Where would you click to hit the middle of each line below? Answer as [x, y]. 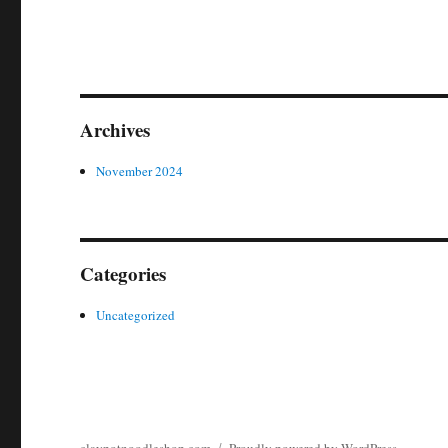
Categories [123, 273]
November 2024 [140, 171]
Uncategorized [136, 315]
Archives [115, 129]
